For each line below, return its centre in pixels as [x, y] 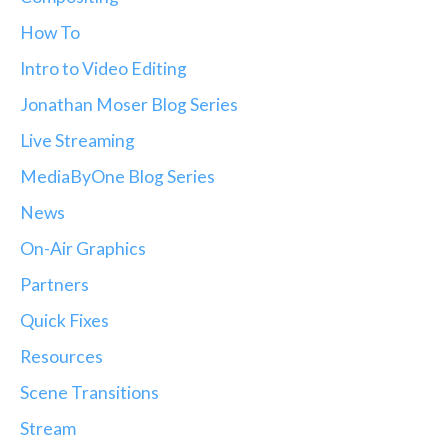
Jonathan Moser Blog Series [129, 104]
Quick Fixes [64, 320]
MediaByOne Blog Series [117, 176]
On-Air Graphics [83, 248]
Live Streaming [77, 140]
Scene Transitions [89, 392]
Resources [61, 356]
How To [50, 32]
